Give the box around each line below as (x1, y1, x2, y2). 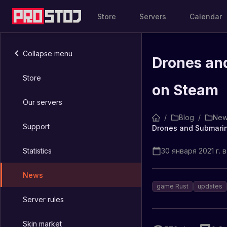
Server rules (23, 195, 64, 204)
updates (198, 182, 222, 190)
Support (23, 122, 50, 131)
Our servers (23, 97, 62, 106)
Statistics (23, 146, 52, 155)
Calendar (190, 12, 222, 21)
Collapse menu (23, 49, 72, 58)
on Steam (152, 82, 218, 99)
